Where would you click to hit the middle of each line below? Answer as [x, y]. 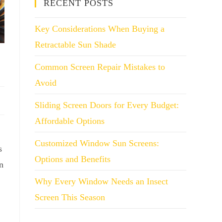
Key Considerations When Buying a [100, 29]
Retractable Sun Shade [75, 45]
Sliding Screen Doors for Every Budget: [107, 105]
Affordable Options [70, 121]
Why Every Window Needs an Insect [101, 181]
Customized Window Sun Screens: [97, 143]
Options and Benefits [73, 159]
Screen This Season [70, 197]
